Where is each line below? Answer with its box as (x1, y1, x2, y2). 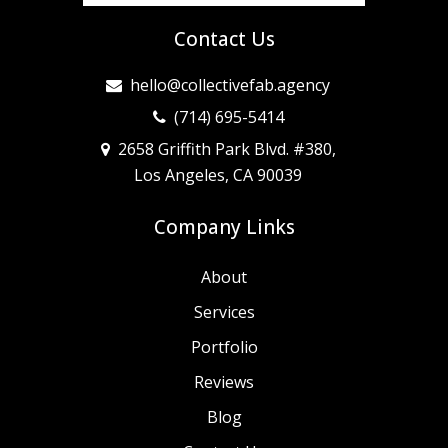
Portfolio (190, 336, 258, 359)
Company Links (153, 214, 295, 241)
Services (193, 301, 255, 324)
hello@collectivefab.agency (130, 74, 330, 97)
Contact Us (173, 26, 275, 53)
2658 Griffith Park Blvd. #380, (117, 138, 336, 161)
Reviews (194, 371, 254, 394)
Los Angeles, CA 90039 (134, 164, 302, 187)
